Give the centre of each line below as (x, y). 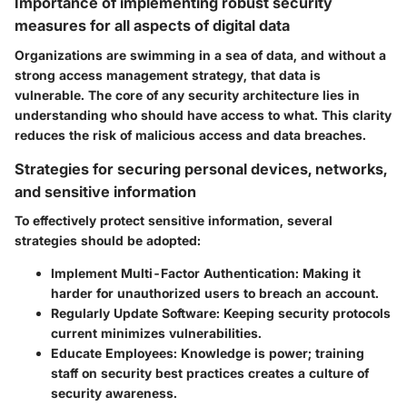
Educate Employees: (114, 352)
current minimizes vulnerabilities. (156, 333)
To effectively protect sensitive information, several (174, 220)
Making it (330, 273)
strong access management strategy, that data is (168, 74)
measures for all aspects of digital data (152, 26)
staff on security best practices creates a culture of (210, 372)
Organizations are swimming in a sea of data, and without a (200, 55)
